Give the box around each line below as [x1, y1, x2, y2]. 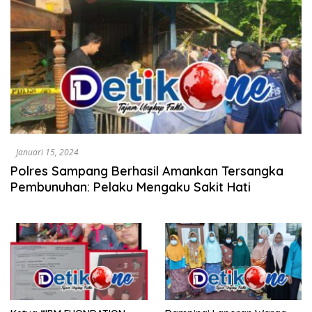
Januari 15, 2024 [16, 146, 79, 159]
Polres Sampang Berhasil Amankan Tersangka [10, 163, 283, 180]
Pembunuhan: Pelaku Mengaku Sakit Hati [10, 179, 251, 196]
